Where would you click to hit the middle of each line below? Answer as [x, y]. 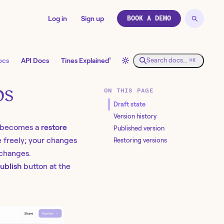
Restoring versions [140, 140]
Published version [139, 128]
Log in [57, 18]
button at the [46, 166]
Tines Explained [85, 61]
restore [54, 127]
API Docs [35, 61]
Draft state [129, 104]
